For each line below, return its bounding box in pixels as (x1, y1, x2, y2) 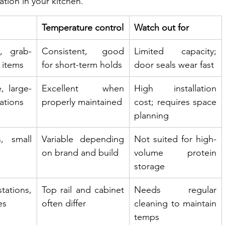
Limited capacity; (134, 45, 216, 57)
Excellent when (42, 82, 124, 94)
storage (134, 160, 165, 172)
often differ (42, 197, 86, 209)
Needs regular (134, 184, 216, 195)
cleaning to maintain (134, 197, 216, 209)
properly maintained (42, 96, 122, 107)
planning (134, 109, 169, 121)
